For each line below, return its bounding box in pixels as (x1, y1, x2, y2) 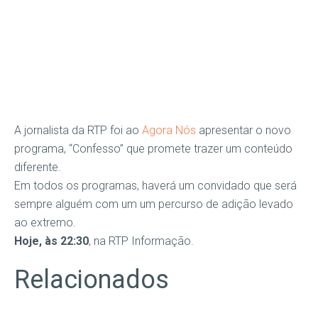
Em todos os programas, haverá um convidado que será (14, 179, 297, 192)
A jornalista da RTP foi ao (14, 124, 139, 137)
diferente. (14, 160, 61, 174)
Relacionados (14, 265, 169, 295)
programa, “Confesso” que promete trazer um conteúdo (14, 142, 292, 155)
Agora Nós (139, 124, 199, 137)
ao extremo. (14, 216, 76, 229)
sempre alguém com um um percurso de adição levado (14, 197, 293, 211)
